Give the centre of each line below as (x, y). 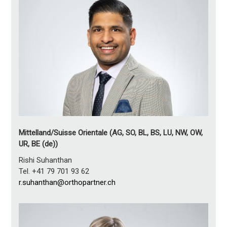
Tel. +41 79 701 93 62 (54, 172)
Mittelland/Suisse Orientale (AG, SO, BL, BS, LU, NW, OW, (111, 133)
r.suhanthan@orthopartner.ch (67, 183)
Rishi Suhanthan (46, 160)
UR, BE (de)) (39, 144)
